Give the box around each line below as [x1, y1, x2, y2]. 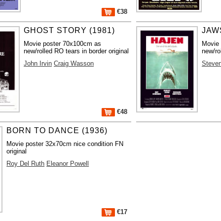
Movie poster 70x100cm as [24, 39, 102, 47]
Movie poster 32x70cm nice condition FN [6, 140, 124, 147]
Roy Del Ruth [6, 159, 45, 167]
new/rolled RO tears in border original [24, 47, 129, 55]
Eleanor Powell [46, 159, 89, 167]
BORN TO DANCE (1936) [6, 126, 108, 135]
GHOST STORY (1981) [24, 26, 115, 35]
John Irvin [24, 59, 52, 67]
